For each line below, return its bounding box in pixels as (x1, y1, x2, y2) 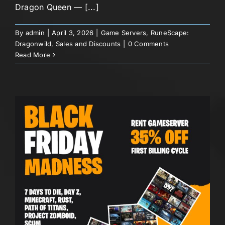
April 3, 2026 (52, 28, 94, 37)
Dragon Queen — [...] (15, 2, 99, 12)
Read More (15, 50, 51, 59)
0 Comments (128, 39, 169, 48)
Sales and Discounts (55, 39, 121, 48)
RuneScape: (150, 28, 189, 37)
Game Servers (100, 28, 147, 37)
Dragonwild (15, 39, 52, 48)
